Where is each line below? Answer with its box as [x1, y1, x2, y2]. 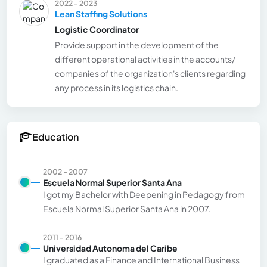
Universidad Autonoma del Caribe [43, 242, 178, 253]
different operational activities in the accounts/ [55, 53, 235, 64]
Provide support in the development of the [55, 39, 219, 50]
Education [32, 131, 79, 144]
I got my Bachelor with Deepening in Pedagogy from [43, 188, 245, 200]
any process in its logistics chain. [55, 82, 178, 93]
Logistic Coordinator [55, 23, 139, 35]
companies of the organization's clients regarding [55, 67, 246, 79]
